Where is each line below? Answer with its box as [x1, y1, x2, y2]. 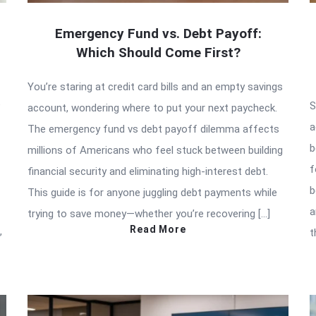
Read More [130, 223, 186, 235]
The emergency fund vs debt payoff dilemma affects [28, 122, 279, 135]
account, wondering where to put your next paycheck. [28, 101, 277, 114]
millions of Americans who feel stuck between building [28, 143, 283, 157]
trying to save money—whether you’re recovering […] [28, 207, 270, 220]
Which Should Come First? [75, 44, 241, 61]
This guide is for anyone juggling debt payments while [28, 186, 277, 199]
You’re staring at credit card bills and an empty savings [28, 80, 283, 93]
